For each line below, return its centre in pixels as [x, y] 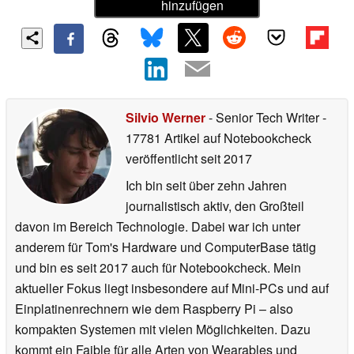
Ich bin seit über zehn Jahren [206, 185]
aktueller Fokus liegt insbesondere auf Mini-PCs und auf [172, 288]
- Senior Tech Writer [264, 117]
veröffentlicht [162, 158]
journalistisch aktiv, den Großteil [215, 205]
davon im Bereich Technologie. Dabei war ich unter [158, 226]
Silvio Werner [166, 117]
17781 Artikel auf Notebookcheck [218, 137]
